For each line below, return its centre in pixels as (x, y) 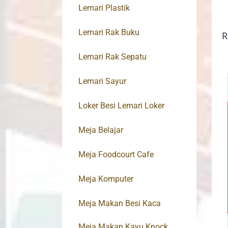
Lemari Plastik (104, 8)
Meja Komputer (106, 179)
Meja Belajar (101, 130)
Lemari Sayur (102, 81)
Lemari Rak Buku (109, 33)
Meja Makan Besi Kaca (120, 204)
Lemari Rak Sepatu (112, 57)
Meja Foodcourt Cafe (116, 155)
